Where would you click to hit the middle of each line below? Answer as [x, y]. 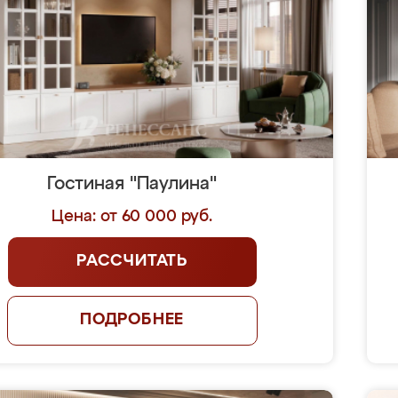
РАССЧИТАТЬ [132, 261]
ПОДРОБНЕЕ [132, 320]
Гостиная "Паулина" [132, 184]
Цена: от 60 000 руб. [132, 217]
